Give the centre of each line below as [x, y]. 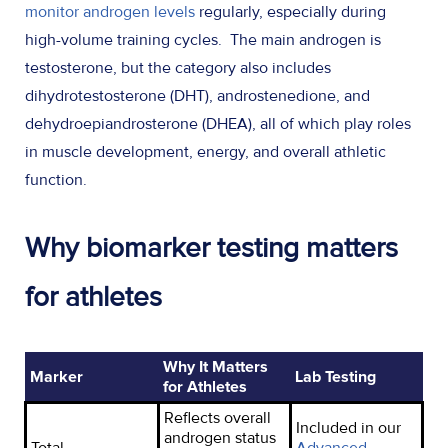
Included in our [348, 427]
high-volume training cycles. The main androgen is [203, 39]
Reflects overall [217, 417]
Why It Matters [215, 366]
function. [58, 179]
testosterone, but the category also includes [178, 67]
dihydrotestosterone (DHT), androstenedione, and [197, 95]
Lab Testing [335, 376]
